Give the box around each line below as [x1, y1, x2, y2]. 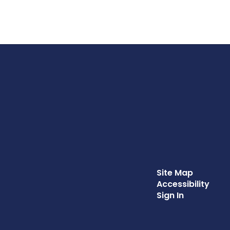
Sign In [156, 189, 184, 201]
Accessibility [156, 178, 209, 190]
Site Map [156, 167, 193, 179]
